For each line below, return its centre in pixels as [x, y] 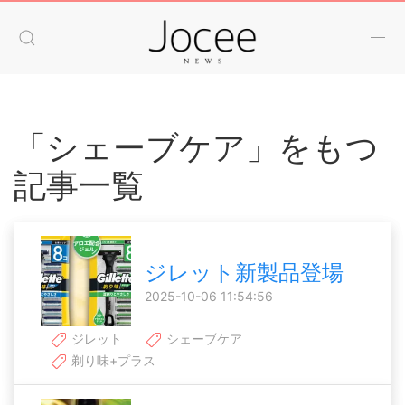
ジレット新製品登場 [244, 273]
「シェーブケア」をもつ [196, 147]
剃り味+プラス [112, 361]
